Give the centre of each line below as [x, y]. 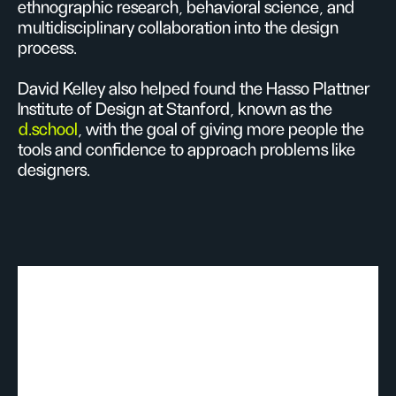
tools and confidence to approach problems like [187, 150]
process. [47, 49]
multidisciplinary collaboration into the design [178, 28]
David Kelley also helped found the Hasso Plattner [194, 89]
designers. [54, 171]
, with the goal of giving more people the [221, 130]
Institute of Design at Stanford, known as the [175, 110]
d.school [48, 130]
